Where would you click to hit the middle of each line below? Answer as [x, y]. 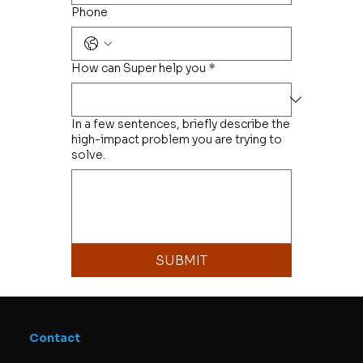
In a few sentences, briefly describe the [181, 124]
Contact [54, 337]
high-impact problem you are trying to [177, 139]
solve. [88, 154]
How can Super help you [139, 68]
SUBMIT [181, 260]
